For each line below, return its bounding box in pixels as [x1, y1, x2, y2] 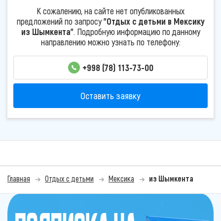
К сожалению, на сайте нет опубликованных [37, 5, 184, 16]
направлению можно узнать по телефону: [40, 36, 181, 47]
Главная [7, 174, 30, 184]
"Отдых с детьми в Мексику [103, 15, 205, 27]
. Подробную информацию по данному [73, 26, 200, 37]
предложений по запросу [16, 15, 104, 27]
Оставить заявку [80, 90, 141, 102]
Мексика [109, 174, 134, 184]
